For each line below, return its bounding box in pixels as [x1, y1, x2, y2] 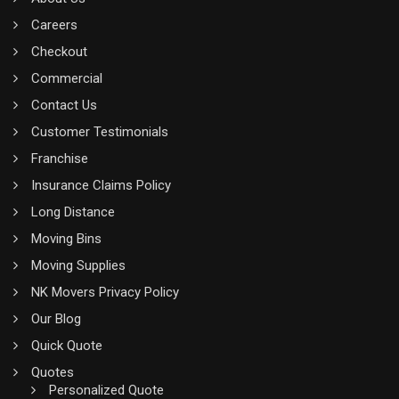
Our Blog [31, 310, 81, 327]
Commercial [31, 69, 102, 86]
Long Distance [31, 203, 115, 220]
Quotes [31, 363, 74, 380]
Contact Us [31, 96, 97, 113]
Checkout [31, 43, 87, 60]
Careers [31, 16, 77, 33]
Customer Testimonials [31, 123, 168, 140]
